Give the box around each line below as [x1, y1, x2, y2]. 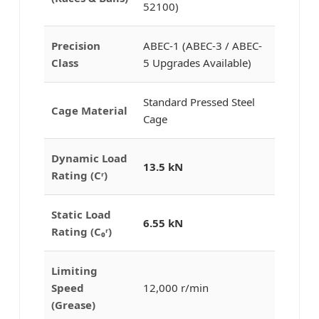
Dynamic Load [51, 150, 127, 165]
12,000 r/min [142, 280, 209, 295]
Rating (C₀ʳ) [51, 224, 112, 239]
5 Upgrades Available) [142, 55, 251, 70]
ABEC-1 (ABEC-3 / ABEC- [142, 38, 262, 53]
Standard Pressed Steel [142, 94, 255, 109]
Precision [51, 38, 100, 53]
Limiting [51, 263, 98, 278]
